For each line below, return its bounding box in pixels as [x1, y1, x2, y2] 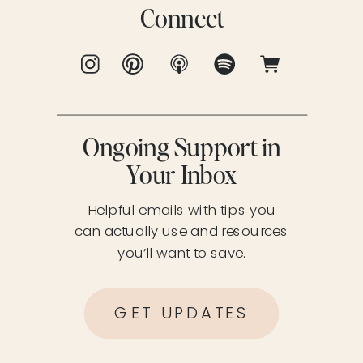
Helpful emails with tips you [87, 199, 276, 220]
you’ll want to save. [117, 242, 246, 263]
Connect [139, 6, 224, 32]
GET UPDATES [113, 301, 250, 325]
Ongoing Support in [82, 135, 281, 161]
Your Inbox [126, 163, 237, 189]
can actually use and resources [75, 220, 288, 241]
